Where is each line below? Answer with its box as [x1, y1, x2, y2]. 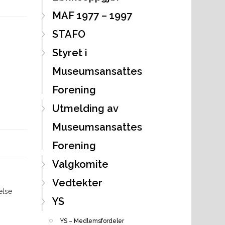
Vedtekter [52, 176, 102, 189]
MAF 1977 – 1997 [52, 9, 132, 22]
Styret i [52, 46, 87, 59]
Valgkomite [52, 158, 108, 170]
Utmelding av [52, 102, 118, 115]
